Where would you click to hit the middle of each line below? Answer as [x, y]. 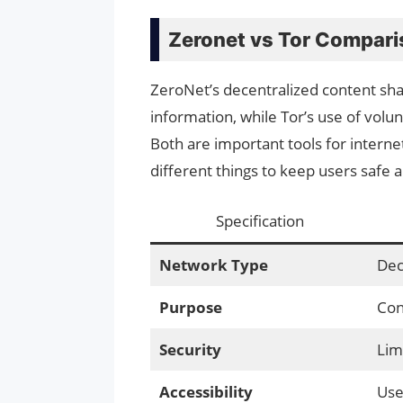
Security [190, 349]
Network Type [213, 264]
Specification [260, 220]
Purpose [190, 307]
